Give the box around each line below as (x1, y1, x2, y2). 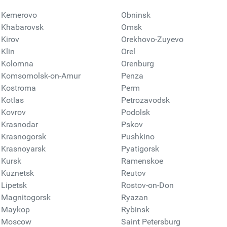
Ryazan (121, 193, 148, 202)
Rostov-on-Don (121, 180, 174, 190)
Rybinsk (121, 205, 149, 214)
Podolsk (121, 107, 150, 117)
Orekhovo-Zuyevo (121, 34, 183, 44)
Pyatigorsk (121, 144, 159, 154)
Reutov (121, 168, 146, 178)
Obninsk (121, 10, 150, 20)
